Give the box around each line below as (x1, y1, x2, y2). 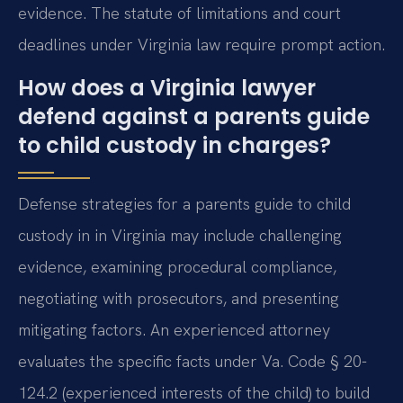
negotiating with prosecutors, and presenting (18, 287, 339, 309)
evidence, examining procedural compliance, (18, 255, 336, 277)
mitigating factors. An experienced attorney (18, 318, 330, 340)
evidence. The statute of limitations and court (18, 3, 341, 24)
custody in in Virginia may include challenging (18, 224, 342, 246)
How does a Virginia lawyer (18, 72, 316, 103)
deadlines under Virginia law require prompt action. (18, 34, 385, 56)
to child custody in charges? (18, 130, 331, 160)
